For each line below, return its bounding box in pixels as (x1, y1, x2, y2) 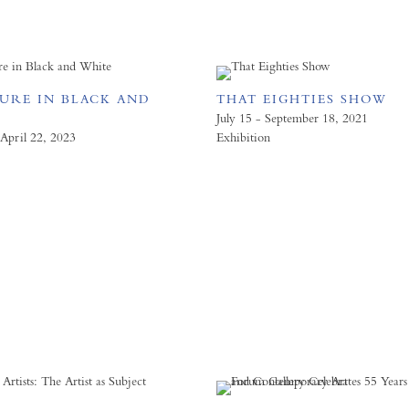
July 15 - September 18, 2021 (216, 110, 369, 125)
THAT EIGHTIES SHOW (216, 91, 388, 106)
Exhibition (216, 130, 271, 144)
